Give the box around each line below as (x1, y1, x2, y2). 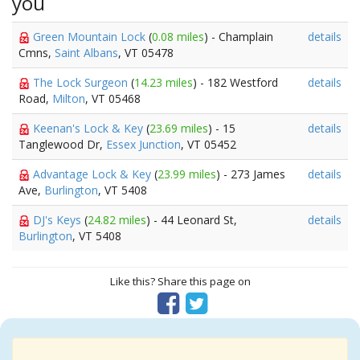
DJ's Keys (33, 212, 84, 227)
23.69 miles (149, 121, 208, 136)
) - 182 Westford (193, 75, 278, 90)
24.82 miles (88, 212, 146, 227)
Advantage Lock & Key (33, 166, 154, 182)
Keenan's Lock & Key (33, 121, 146, 136)
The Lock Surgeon (33, 75, 131, 90)
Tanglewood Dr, (18, 137, 106, 152)
